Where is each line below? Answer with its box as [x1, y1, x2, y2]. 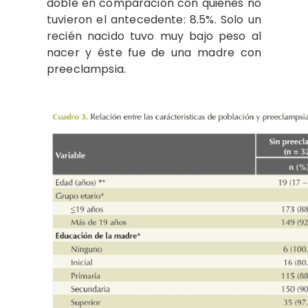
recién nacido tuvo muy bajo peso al [47, 27, 261, 44]
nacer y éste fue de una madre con [47, 44, 261, 60]
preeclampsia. [47, 60, 126, 77]
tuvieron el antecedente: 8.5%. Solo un [47, 11, 261, 27]
